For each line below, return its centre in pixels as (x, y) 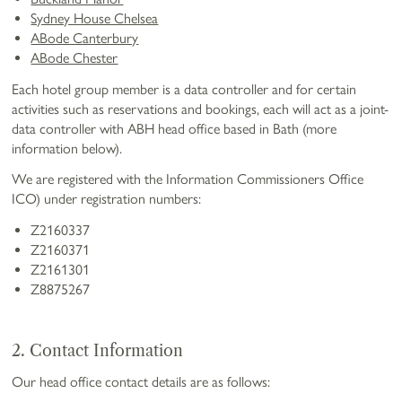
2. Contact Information (98, 351)
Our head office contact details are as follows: (141, 381)
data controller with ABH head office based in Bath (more (175, 128)
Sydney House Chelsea (95, 19)
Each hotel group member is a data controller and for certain (184, 89)
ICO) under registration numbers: (107, 199)
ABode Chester (74, 58)
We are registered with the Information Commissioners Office (188, 179)
